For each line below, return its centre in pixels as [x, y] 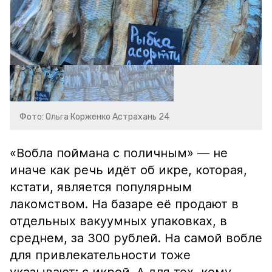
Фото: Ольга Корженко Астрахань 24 [94, 117]
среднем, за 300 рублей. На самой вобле [136, 238]
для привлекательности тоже [100, 255]
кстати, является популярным [101, 187]
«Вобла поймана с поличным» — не [119, 153]
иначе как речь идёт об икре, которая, [128, 170]
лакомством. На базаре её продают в [124, 204]
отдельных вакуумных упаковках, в [118, 221]
